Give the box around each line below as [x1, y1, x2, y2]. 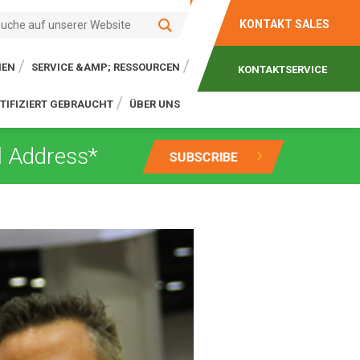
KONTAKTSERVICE [237, 63, 327, 76]
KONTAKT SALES [239, 18, 329, 31]
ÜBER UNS [129, 98, 181, 110]
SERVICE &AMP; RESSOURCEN [31, 61, 181, 73]
